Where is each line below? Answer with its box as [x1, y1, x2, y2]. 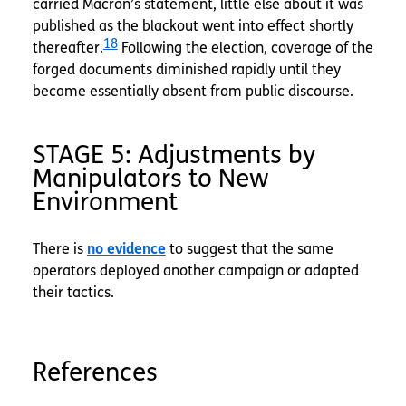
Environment [32, 187, 178, 218]
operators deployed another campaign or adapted [32, 262, 359, 280]
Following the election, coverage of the [117, 39, 373, 57]
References [32, 357, 158, 389]
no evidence [86, 240, 166, 258]
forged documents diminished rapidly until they [32, 61, 341, 79]
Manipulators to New [32, 163, 269, 195]
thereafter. [32, 39, 103, 57]
